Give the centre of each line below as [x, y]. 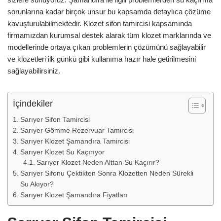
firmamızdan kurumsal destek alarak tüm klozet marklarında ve [109, 35]
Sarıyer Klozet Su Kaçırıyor [62, 152]
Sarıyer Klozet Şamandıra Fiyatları [74, 195]
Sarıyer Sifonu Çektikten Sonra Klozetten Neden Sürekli [107, 173]
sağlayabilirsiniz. [36, 71]
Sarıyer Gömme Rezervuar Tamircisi [77, 130]
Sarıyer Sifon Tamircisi [55, 119]
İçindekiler [33, 104]
